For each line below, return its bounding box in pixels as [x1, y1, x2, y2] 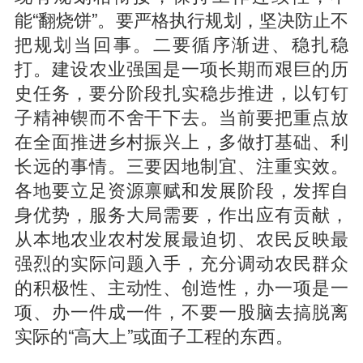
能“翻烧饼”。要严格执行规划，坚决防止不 [14, 6, 349, 32]
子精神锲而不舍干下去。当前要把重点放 [14, 103, 349, 130]
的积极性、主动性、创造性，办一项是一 [14, 273, 349, 300]
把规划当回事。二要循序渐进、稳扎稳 [14, 30, 349, 57]
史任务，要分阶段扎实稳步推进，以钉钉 [14, 79, 349, 105]
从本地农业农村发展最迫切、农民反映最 [14, 224, 349, 251]
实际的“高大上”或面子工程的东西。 [14, 322, 293, 348]
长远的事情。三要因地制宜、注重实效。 [14, 152, 349, 178]
